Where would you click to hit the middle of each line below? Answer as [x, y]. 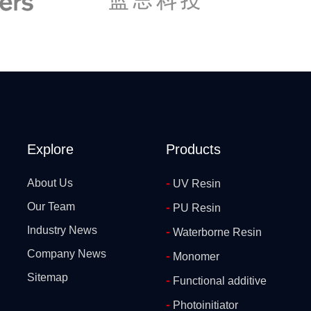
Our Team [51, 206]
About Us [50, 183]
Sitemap [48, 277]
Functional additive [218, 280]
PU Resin [195, 208]
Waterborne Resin [216, 232]
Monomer [195, 256]
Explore [50, 149]
